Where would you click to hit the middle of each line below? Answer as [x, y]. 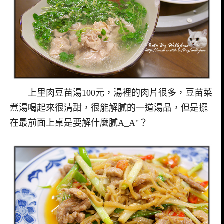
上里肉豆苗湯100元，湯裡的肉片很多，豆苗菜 [111, 93]
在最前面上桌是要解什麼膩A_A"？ [79, 123]
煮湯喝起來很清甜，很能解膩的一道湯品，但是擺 [109, 108]
